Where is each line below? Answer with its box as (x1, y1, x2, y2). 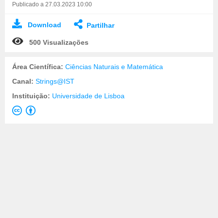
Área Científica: (12, 62, 65, 71)
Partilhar (87, 21, 114, 29)
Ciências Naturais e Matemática (65, 62, 163, 71)
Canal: (12, 77, 36, 85)
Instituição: (12, 91, 52, 100)
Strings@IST (36, 77, 74, 85)
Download (28, 20, 61, 29)
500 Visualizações (29, 38, 89, 46)
